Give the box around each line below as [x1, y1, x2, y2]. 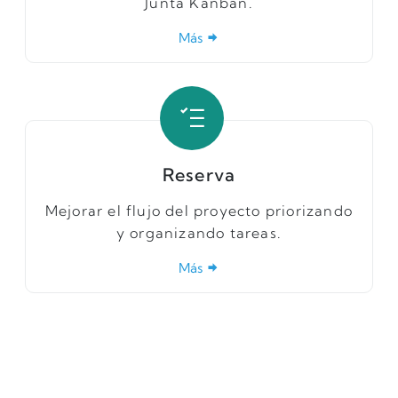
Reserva [162, 163, 236, 186]
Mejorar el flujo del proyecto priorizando [44, 201, 354, 219]
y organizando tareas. [115, 223, 283, 242]
